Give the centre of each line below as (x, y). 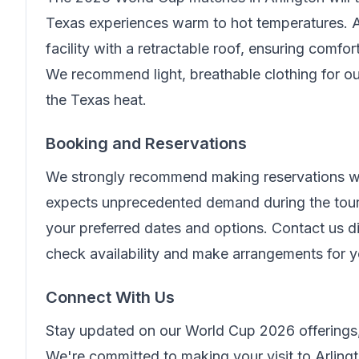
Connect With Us (110, 297)
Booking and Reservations (146, 143)
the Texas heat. (96, 100)
